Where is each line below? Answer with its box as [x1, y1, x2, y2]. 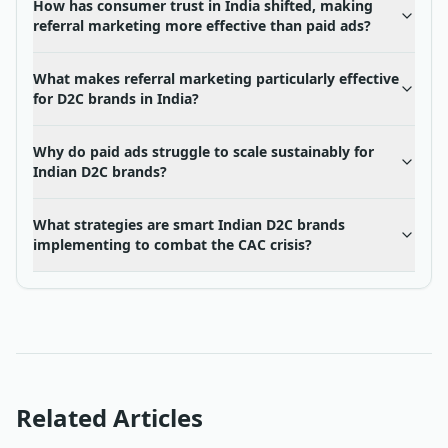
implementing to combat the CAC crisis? [33, 235, 312, 254]
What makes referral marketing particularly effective [33, 69, 399, 88]
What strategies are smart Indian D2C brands [33, 215, 345, 234]
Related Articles [16, 401, 203, 434]
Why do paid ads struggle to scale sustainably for [33, 142, 374, 161]
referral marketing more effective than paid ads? [33, 16, 371, 35]
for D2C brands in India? [33, 89, 199, 108]
